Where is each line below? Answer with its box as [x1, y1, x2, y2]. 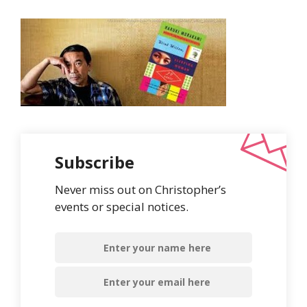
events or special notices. [55, 198, 188, 214]
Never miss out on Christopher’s [55, 181, 226, 197]
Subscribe [55, 150, 134, 173]
